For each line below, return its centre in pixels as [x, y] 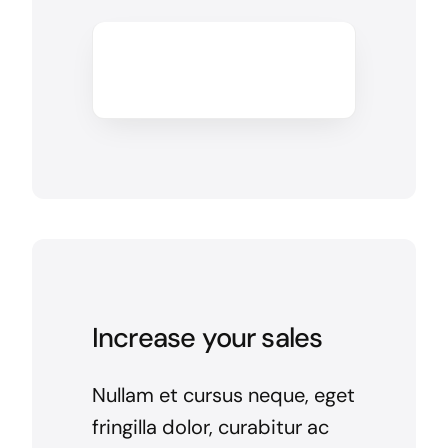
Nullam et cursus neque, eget [223, 394]
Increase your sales [207, 337]
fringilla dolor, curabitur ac [210, 426]
